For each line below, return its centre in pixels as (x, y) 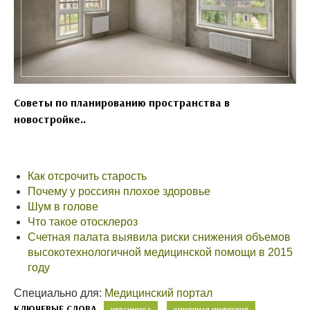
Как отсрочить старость (87, 176)
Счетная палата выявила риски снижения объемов (159, 237)
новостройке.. (50, 119)
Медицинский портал (158, 293)
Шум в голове (63, 207)
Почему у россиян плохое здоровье (119, 192)
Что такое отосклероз (83, 222)
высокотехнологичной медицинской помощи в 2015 (160, 253)
